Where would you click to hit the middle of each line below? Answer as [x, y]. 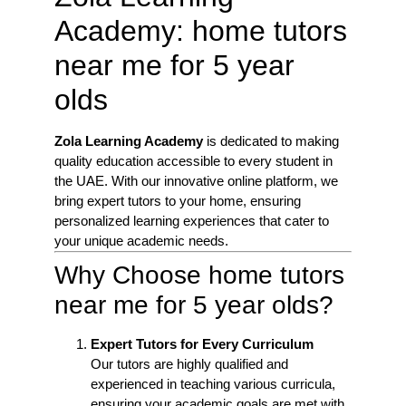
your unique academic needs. [141, 240]
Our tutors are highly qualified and [189, 363]
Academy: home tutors [201, 30]
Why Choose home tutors [199, 275]
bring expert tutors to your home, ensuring [178, 200]
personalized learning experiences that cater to [192, 220]
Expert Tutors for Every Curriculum [202, 343]
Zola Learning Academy [129, 140]
